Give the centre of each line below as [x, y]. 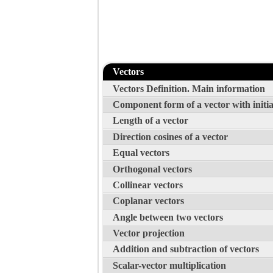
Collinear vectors [148, 185]
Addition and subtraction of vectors [186, 249]
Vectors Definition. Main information [189, 88]
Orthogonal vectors [152, 169]
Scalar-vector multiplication [169, 265]
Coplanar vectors [148, 201]
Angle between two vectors [168, 217]
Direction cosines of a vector [170, 136]
